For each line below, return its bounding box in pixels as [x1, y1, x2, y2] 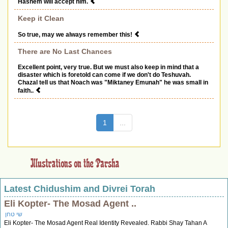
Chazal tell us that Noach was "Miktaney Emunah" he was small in [18, 79, 208, 87]
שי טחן [5, 211, 22, 218]
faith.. [18, 87, 35, 95]
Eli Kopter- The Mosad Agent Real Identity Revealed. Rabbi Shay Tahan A [4, 219, 207, 227]
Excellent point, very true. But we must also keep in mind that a [18, 64, 199, 71]
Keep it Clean [18, 14, 64, 23]
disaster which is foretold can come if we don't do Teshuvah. [18, 71, 191, 79]
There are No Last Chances [18, 47, 112, 56]
